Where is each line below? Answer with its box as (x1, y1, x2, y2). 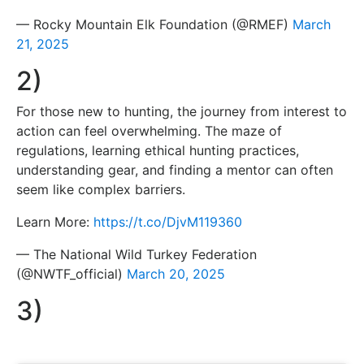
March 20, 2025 (127, 265, 225, 282)
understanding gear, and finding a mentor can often (16, 161, 333, 178)
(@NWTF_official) (16, 265, 127, 282)
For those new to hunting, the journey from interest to (16, 102, 347, 119)
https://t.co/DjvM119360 (93, 213, 242, 230)
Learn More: (16, 213, 93, 230)
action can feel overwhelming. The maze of (16, 122, 282, 139)
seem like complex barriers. (16, 180, 185, 197)
